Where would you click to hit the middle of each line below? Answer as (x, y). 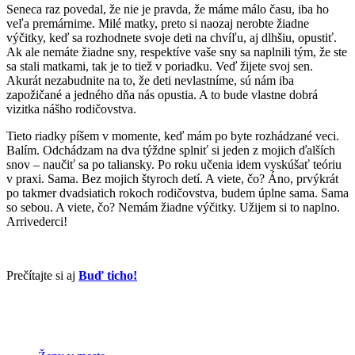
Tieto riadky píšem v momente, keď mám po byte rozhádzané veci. (173, 136)
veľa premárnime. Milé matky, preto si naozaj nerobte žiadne (158, 24)
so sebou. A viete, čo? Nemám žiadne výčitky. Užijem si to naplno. (173, 208)
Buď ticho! (108, 276)
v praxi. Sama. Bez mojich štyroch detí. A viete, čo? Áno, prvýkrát (172, 179)
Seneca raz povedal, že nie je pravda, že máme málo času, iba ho (168, 10)
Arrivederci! (38, 222)
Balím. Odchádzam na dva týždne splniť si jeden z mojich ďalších (171, 151)
